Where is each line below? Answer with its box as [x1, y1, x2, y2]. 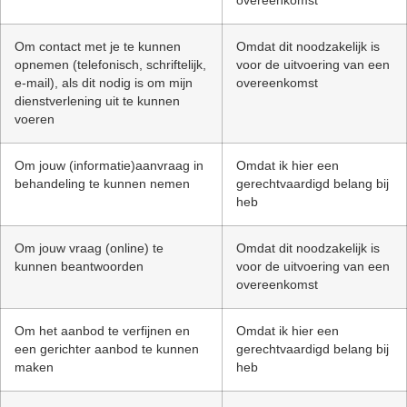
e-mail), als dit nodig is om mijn [15, 75, 193, 90]
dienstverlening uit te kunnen [15, 94, 180, 108]
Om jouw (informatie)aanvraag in [15, 158, 203, 173]
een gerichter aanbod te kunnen [15, 342, 199, 356]
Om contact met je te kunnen [15, 39, 181, 54]
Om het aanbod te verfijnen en [15, 323, 190, 338]
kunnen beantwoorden [15, 259, 144, 273]
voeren [15, 112, 55, 126]
